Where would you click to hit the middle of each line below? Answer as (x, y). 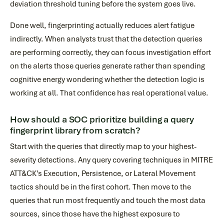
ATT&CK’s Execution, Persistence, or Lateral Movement (103, 173)
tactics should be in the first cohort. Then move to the (100, 187)
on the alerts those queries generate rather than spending (107, 66)
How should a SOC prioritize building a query (102, 119)
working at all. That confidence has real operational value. (109, 93)
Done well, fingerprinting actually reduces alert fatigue (102, 25)
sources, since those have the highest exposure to (95, 214)
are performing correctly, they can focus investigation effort (110, 52)
